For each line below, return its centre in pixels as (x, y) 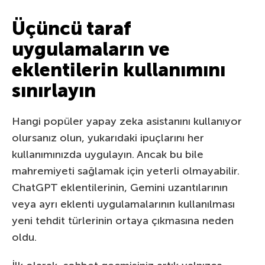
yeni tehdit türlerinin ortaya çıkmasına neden (123, 221)
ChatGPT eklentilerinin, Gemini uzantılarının (120, 188)
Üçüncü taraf (71, 29)
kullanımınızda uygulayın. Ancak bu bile (108, 155)
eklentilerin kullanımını (119, 70)
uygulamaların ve (91, 49)
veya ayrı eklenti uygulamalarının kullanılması (123, 204)
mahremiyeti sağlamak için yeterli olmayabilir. (126, 171)
